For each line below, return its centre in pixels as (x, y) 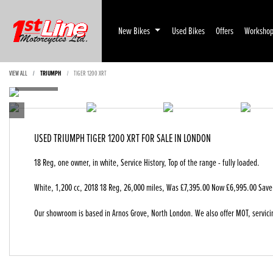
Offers (225, 31)
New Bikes (135, 31)
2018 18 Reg (102, 187)
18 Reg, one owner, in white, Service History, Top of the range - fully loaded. (147, 162)
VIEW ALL (18, 73)
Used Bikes (188, 31)
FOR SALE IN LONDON (176, 138)
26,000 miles (143, 187)
